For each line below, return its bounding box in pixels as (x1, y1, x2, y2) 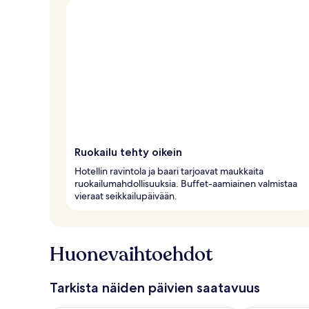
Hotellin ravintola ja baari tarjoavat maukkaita (74, 164, 263, 177)
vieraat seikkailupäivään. (74, 189, 177, 202)
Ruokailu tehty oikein (74, 145, 182, 159)
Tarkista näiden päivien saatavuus (50, 279, 260, 296)
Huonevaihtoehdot (50, 241, 212, 268)
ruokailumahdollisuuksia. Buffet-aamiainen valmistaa (74, 177, 297, 190)
